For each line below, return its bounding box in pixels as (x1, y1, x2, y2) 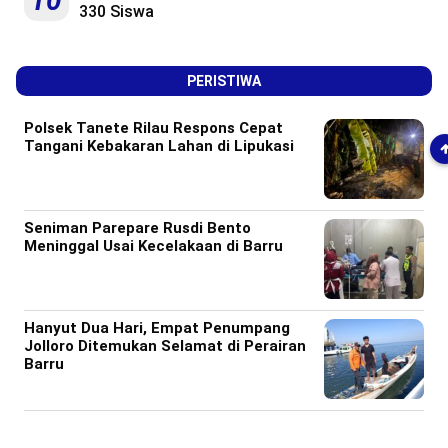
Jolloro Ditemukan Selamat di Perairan (24, 336, 306, 355)
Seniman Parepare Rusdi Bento (24, 218, 251, 237)
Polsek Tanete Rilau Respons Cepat (24, 118, 283, 137)
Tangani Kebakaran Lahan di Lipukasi (24, 136, 294, 155)
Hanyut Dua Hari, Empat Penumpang (24, 318, 290, 337)
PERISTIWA (187, 72, 261, 89)
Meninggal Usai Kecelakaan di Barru (24, 236, 283, 255)
